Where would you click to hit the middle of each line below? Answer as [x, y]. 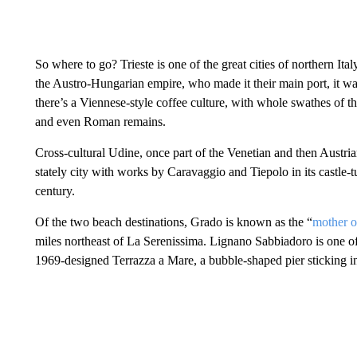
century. [55, 191]
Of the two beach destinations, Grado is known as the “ [173, 222]
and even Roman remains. [100, 122]
